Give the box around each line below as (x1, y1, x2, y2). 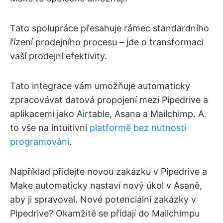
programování (10, 136, 69, 147)
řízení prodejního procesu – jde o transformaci (10, 37, 204, 48)
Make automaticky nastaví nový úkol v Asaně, (10, 180, 202, 191)
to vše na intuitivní (10, 122, 90, 133)
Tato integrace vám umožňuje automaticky (10, 81, 190, 92)
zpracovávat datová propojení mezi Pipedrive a (10, 95, 208, 106)
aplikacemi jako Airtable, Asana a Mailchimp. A (10, 109, 204, 119)
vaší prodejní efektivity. (10, 51, 107, 62)
